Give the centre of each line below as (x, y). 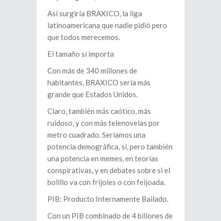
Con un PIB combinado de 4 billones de (110, 216)
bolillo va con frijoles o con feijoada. (106, 182)
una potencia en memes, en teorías (103, 158)
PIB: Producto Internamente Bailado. (108, 199)
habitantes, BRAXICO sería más (99, 82)
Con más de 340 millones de (92, 71)
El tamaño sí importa (81, 54)
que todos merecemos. (84, 37)
